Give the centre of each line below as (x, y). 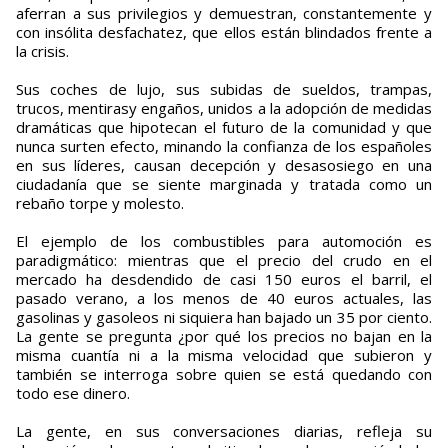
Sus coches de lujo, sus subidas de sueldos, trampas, (224, 89)
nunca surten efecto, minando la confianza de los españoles (224, 146)
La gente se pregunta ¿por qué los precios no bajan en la (224, 336)
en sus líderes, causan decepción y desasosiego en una (224, 165)
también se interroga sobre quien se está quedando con (224, 374)
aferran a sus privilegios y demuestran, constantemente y (224, 13)
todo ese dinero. (73, 393)
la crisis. (42, 51)
